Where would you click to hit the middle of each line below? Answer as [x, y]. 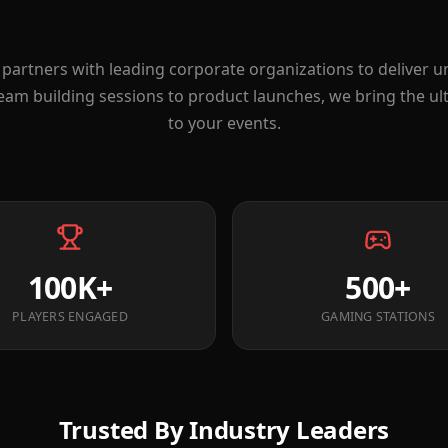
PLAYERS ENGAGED [70, 317]
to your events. [224, 123]
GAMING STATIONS [378, 317]
